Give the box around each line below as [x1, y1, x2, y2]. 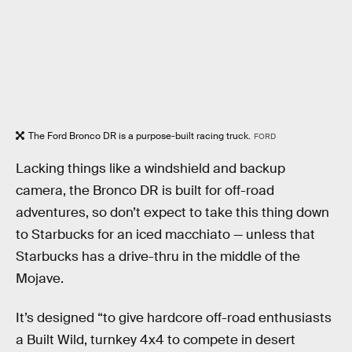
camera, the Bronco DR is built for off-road [16, 182, 274, 199]
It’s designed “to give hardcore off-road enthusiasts [16, 309, 332, 326]
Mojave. [16, 270, 64, 287]
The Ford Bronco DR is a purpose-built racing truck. [28, 130, 251, 143]
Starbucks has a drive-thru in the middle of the [16, 248, 300, 265]
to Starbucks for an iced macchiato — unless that [16, 226, 315, 243]
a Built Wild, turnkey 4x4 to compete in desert [16, 331, 295, 348]
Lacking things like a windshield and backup [16, 160, 285, 177]
